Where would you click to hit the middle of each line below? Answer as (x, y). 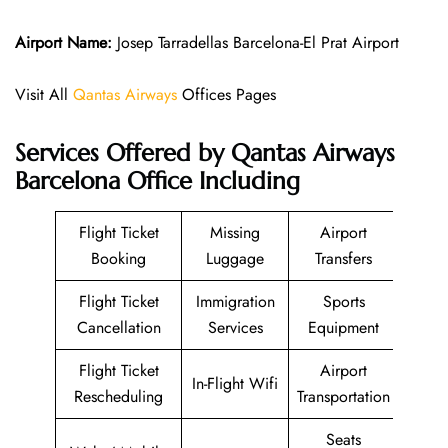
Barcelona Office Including (157, 180)
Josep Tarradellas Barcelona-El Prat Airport (255, 43)
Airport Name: (63, 43)
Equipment (343, 327)
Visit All (44, 95)
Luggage (235, 258)
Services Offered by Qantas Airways (205, 152)
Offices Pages (226, 95)
